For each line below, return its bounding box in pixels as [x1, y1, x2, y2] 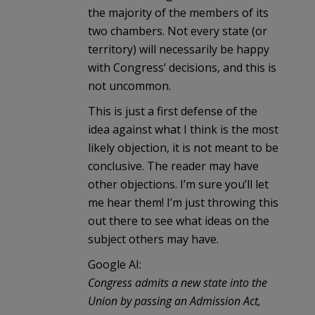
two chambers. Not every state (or [88, 22, 267, 39]
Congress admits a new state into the [88, 274, 267, 290]
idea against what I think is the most [88, 121, 278, 137]
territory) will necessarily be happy [88, 41, 269, 57]
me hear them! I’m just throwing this [88, 194, 278, 210]
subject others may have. [88, 231, 219, 247]
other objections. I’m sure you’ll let [88, 176, 269, 192]
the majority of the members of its [88, 4, 269, 20]
